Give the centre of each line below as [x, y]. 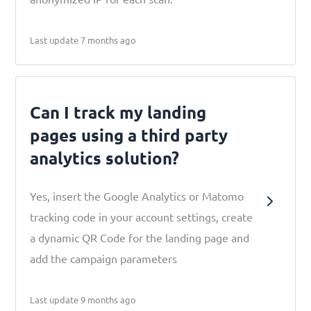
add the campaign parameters [104, 258]
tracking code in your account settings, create [142, 217]
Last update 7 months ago [83, 40]
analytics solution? [105, 158]
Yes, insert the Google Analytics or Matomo [137, 196]
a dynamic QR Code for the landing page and [140, 237]
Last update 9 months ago [83, 300]
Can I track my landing [118, 112]
